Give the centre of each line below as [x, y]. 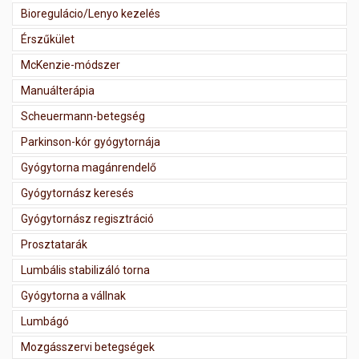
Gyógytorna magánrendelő [89, 167]
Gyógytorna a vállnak [73, 295]
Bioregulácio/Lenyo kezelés [91, 13]
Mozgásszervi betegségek [88, 347]
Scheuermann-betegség [83, 116]
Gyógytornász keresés [77, 193]
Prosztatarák [54, 244]
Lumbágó [45, 321]
